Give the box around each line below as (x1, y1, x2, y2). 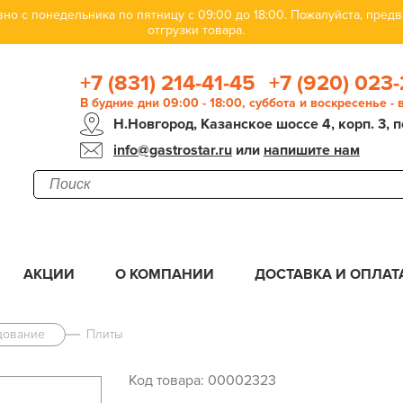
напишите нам (263, 141, 360, 159)
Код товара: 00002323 (128, 372, 276, 390)
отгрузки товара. (148, 22, 246, 38)
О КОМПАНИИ (115, 265, 214, 283)
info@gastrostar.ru (112, 141, 232, 159)
